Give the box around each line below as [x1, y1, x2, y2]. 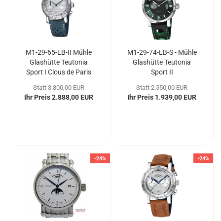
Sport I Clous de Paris [26, 68, 91, 76]
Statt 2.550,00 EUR [136, 84, 187, 91]
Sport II [150, 68, 173, 76]
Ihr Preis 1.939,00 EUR [127, 93, 196, 101]
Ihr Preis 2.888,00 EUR [24, 93, 93, 101]
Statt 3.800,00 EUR [33, 84, 84, 91]
